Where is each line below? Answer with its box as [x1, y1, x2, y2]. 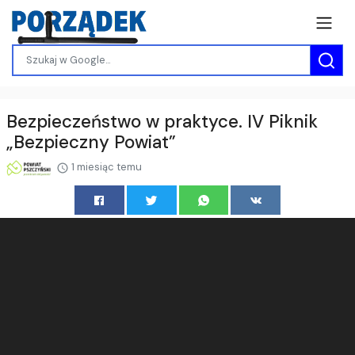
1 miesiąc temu [68, 159, 142, 174]
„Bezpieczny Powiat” [6, 130, 176, 154]
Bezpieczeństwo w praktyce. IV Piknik [6, 109, 318, 133]
